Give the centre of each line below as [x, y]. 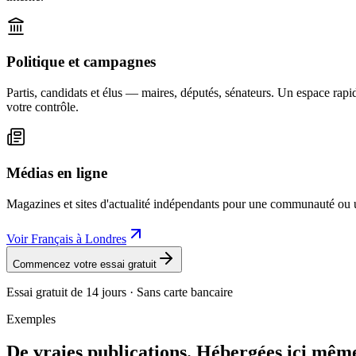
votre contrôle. [43, 107]
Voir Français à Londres [66, 238]
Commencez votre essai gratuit [85, 264]
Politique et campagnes [81, 62]
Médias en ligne [57, 172]
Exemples [31, 319]
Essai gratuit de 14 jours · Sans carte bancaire [120, 292]
